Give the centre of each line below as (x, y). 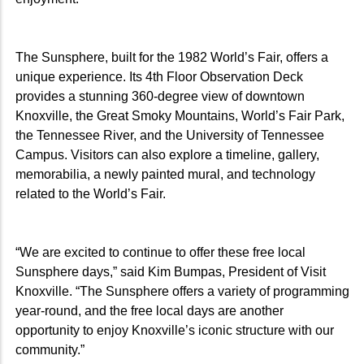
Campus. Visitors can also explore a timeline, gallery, (167, 154)
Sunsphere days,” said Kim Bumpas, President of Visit (171, 271)
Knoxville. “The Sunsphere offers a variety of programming (182, 291)
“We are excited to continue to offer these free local (160, 252)
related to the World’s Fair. (91, 193)
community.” (50, 349)
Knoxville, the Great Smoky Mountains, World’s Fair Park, (180, 115)
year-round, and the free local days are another (149, 310)
